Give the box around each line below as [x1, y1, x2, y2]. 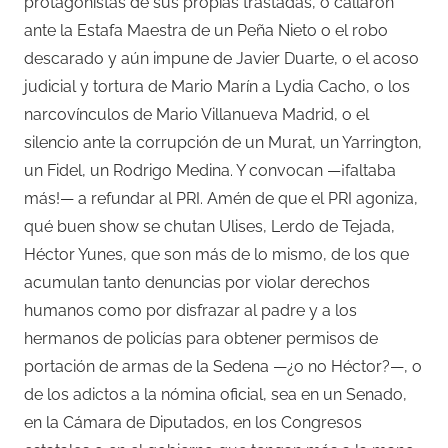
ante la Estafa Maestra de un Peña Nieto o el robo [24, 20, 388, 40]
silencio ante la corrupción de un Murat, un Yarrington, [24, 132, 422, 152]
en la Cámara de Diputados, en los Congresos [24, 412, 362, 432]
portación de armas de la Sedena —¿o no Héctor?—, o [24, 356, 422, 376]
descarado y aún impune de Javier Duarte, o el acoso [24, 48, 419, 68]
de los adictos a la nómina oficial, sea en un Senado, [24, 384, 407, 404]
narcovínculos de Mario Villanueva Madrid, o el [24, 104, 369, 124]
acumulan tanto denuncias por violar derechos [24, 272, 370, 292]
